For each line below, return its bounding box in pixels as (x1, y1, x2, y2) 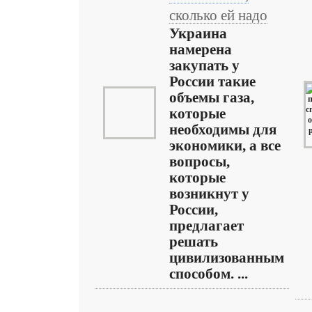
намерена (169, 42, 232, 57)
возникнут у (169, 186, 249, 201)
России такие (169, 74, 256, 89)
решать (169, 234, 218, 249)
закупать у (169, 58, 240, 73)
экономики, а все (169, 138, 281, 153)
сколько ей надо (169, 8, 267, 23)
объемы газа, (169, 90, 254, 105)
